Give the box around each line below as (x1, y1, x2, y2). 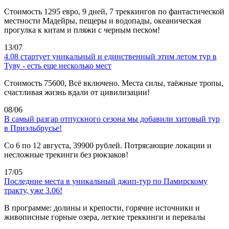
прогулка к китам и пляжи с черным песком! (4, 25, 160, 34)
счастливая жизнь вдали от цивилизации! (4, 87, 150, 97)
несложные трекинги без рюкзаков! (4, 150, 128, 159)
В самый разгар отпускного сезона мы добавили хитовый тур (4, 114, 220, 123)
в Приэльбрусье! (4, 123, 62, 132)
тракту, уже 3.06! (4, 186, 62, 195)
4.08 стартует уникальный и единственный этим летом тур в (4, 52, 217, 61)
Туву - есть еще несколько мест (4, 61, 111, 70)
